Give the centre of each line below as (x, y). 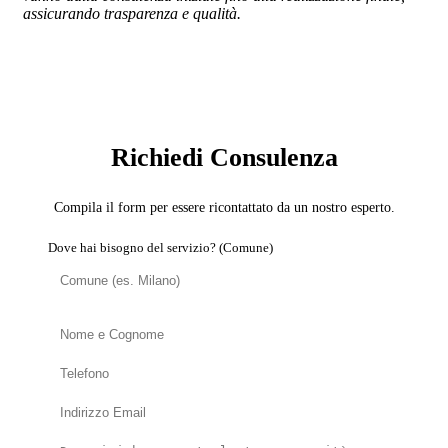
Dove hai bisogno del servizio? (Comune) (160, 247)
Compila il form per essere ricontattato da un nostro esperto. (224, 206)
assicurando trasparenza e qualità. (132, 14)
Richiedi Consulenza (224, 157)
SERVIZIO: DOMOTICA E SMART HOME (224, 93)
